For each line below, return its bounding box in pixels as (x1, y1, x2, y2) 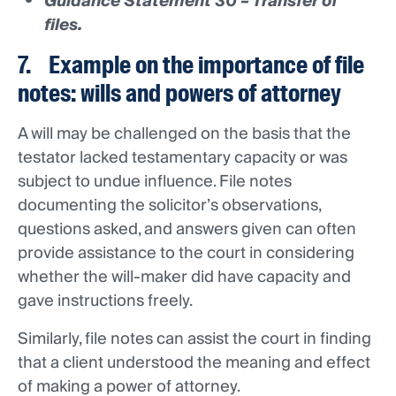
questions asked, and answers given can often (18, 216, 356, 244)
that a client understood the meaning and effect (18, 349, 370, 377)
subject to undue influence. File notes (18, 168, 292, 196)
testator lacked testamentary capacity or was (18, 144, 347, 172)
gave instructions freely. (18, 287, 193, 316)
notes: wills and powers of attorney (18, 78, 341, 110)
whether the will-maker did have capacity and (18, 263, 351, 292)
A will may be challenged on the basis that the (18, 120, 351, 148)
